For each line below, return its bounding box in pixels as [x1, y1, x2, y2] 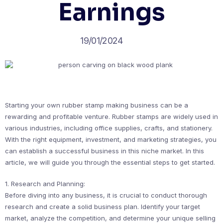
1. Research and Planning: [5, 180, 85, 188]
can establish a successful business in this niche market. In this [5, 147, 204, 155]
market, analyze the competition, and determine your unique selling [5, 214, 216, 222]
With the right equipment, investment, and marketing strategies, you [5, 135, 217, 143]
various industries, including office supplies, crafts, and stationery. [5, 124, 213, 132]
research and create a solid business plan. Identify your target [5, 203, 200, 211]
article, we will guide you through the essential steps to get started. [5, 158, 215, 166]
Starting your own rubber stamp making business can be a [5, 101, 188, 109]
